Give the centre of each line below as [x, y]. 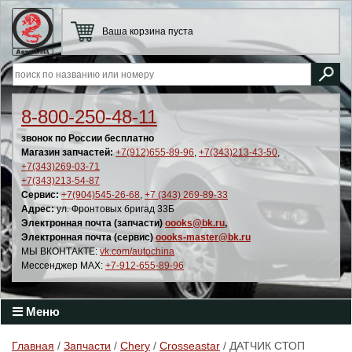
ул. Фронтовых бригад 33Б [114, 209]
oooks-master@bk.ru [203, 237]
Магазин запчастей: [67, 152]
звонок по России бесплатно [88, 138]
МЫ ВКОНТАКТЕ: [60, 251]
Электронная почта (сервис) [88, 237]
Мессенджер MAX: [63, 266]
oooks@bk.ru [195, 223]
